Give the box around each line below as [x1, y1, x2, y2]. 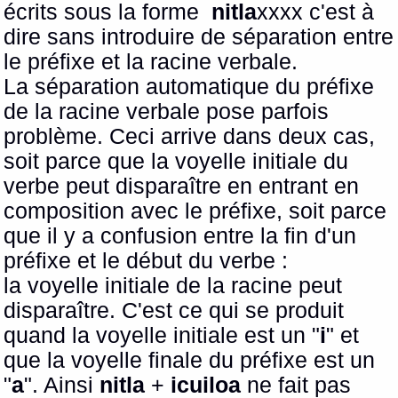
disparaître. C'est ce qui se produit [4, 298, 345, 323]
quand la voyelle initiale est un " [4, 323, 321, 348]
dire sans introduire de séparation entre [4, 25, 394, 50]
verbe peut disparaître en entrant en [4, 174, 360, 199]
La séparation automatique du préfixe [4, 75, 375, 99]
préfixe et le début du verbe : [4, 249, 289, 274]
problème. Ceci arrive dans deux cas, [4, 124, 376, 149]
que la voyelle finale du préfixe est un [4, 348, 376, 373]
